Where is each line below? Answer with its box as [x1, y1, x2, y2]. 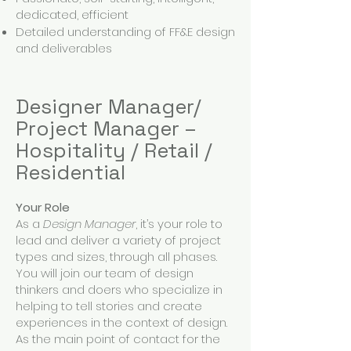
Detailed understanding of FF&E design [16, 24, 235, 40]
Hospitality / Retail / [16, 137, 212, 164]
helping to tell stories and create [16, 298, 202, 314]
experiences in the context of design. [16, 314, 227, 331]
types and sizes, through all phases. [16, 248, 217, 265]
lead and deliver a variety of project [16, 232, 221, 248]
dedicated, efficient [16, 6, 128, 23]
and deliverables [16, 40, 112, 56]
